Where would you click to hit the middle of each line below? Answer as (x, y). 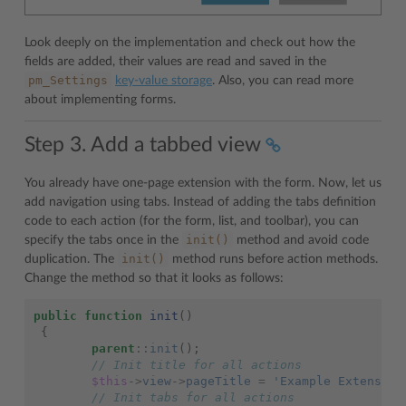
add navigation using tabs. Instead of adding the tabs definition (200, 202)
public (55, 315)
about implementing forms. (100, 100)
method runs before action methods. (273, 259)
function (113, 315)
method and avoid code (301, 240)
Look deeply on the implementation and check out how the (190, 43)
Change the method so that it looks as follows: (154, 278)
